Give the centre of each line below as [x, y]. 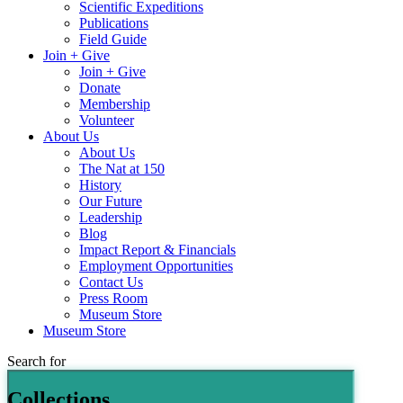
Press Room [113, 299]
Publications [114, 23]
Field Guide [113, 40]
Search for [36, 362]
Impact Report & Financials [157, 250]
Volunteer [107, 121]
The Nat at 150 [122, 169]
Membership [115, 104]
